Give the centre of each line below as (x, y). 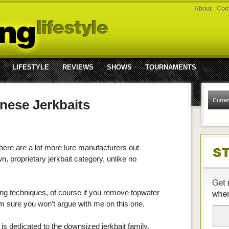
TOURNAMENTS (171, 67)
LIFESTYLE (31, 67)
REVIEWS (78, 67)
